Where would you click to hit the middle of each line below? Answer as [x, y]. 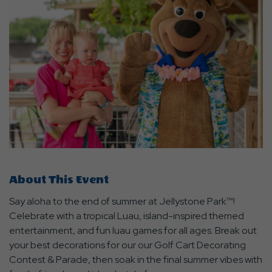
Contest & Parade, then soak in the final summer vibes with [136, 260]
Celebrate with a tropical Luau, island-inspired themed [127, 216]
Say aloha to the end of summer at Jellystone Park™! [122, 202]
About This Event [59, 180]
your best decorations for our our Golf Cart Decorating [127, 245]
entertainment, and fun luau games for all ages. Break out [133, 231]
